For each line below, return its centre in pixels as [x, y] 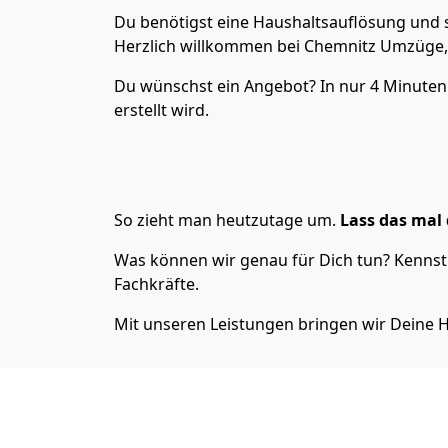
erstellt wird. [161, 110]
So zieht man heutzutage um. [225, 220]
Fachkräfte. [156, 284]
